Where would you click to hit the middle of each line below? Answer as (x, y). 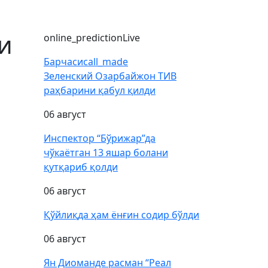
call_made (106, 62)
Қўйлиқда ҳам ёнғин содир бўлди (121, 215)
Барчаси (63, 62)
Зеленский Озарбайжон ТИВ (110, 76)
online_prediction (83, 38)
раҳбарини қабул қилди (100, 90)
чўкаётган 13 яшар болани (106, 153)
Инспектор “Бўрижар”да (100, 138)
